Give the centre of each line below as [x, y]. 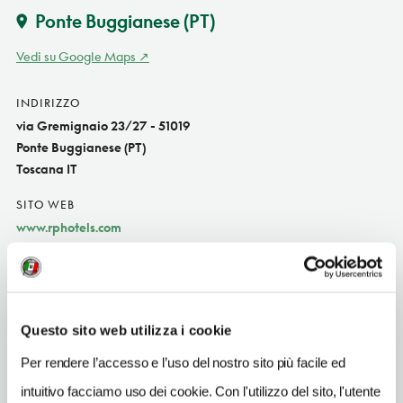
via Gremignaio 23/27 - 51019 [103, 125]
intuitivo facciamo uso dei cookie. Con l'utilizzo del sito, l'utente [201, 391]
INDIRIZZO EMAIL [68, 263]
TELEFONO [47, 321]
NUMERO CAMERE [69, 380]
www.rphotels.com [68, 227]
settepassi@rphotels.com [88, 285]
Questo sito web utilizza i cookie [126, 330]
